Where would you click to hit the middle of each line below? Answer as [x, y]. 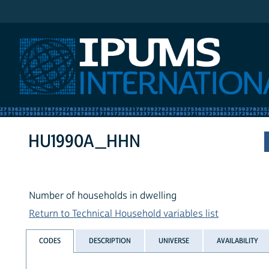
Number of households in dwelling [103, 196]
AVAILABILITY [238, 240]
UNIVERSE [174, 240]
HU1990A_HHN [85, 142]
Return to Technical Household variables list [124, 214]
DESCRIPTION [110, 240]
